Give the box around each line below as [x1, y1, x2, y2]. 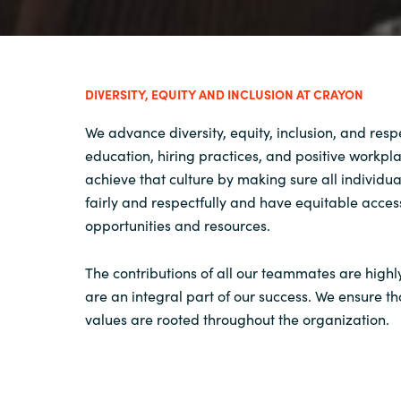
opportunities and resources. [85, 215, 270, 235]
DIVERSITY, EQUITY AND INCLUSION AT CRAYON [85, 85, 363, 103]
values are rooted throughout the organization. [85, 309, 389, 329]
